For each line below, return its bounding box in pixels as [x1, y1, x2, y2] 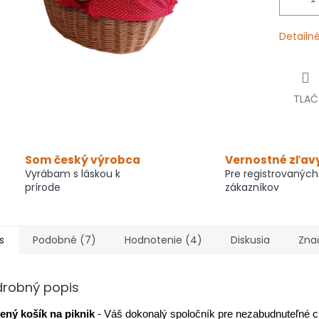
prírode [25, 180, 61, 195]
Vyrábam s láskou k [25, 167, 120, 182]
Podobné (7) [33, 233, 96, 248]
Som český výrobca [25, 152, 140, 168]
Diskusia [231, 233, 270, 248]
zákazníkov [225, 180, 279, 195]
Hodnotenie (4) [125, 233, 202, 248]
